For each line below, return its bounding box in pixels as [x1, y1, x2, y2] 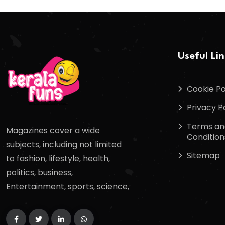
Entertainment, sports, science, [6, 181, 129, 193]
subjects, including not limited [6, 139, 122, 151]
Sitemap [187, 149, 220, 161]
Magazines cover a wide [6, 125, 100, 137]
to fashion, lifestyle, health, [6, 153, 110, 165]
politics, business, [6, 167, 73, 179]
